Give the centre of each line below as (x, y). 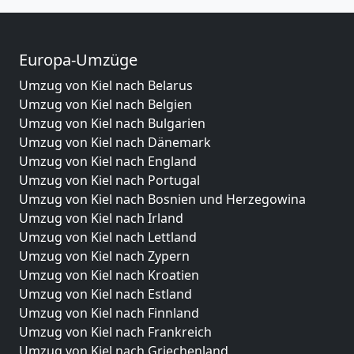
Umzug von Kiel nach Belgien (105, 104)
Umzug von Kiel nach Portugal (109, 180)
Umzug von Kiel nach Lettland (108, 237)
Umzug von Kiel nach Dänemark (115, 142)
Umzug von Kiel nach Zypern (104, 256)
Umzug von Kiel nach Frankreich (115, 331)
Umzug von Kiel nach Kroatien (109, 275)
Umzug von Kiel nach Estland (105, 294)
